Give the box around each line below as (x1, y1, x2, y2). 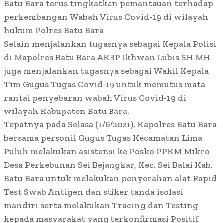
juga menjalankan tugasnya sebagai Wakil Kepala (4, 65, 209, 77)
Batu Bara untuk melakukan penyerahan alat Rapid (4, 173, 217, 184)
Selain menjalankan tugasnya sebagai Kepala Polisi (4, 38, 216, 50)
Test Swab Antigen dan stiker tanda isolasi (4, 186, 183, 198)
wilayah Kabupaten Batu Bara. (4, 106, 129, 117)
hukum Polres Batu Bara (4, 25, 104, 36)
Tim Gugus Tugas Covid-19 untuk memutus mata (4, 79, 205, 90)
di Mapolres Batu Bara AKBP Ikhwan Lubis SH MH (4, 52, 210, 63)
